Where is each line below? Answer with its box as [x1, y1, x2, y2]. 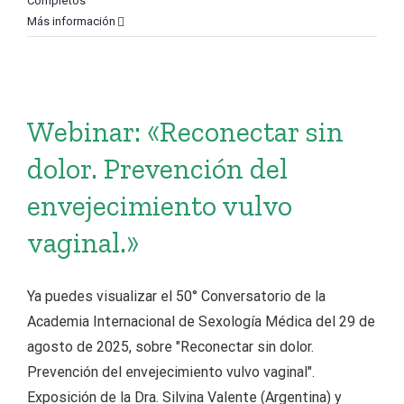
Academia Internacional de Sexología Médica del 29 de [27, 313, 375, 330]
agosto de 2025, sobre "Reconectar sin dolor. [27, 338, 314, 355]
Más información [27, 14, 115, 28]
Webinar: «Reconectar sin [27, 115, 344, 149]
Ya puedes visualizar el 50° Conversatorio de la [27, 288, 326, 305]
